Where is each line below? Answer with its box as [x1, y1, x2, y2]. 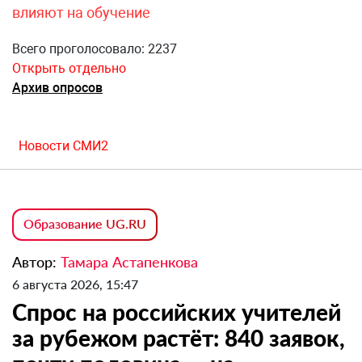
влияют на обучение [12, 4, 150, 22]
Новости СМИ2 [19, 138, 108, 154]
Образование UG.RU [23, 216, 146, 232]
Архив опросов [12, 80, 103, 96]
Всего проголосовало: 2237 [12, 41, 177, 57]
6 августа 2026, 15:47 [12, 276, 138, 293]
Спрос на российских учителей [12, 298, 341, 326]
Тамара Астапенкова [61, 253, 198, 271]
